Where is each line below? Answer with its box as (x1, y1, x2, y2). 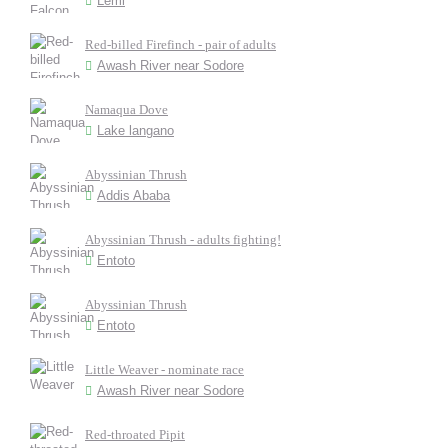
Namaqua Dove (85, 102, 168, 117)
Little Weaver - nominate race (85, 362, 244, 377)
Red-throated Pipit (85, 427, 185, 442)
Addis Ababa (97, 188, 170, 203)
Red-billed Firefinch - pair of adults (85, 37, 276, 52)
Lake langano (97, 123, 174, 138)
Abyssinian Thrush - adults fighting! (85, 232, 281, 247)
